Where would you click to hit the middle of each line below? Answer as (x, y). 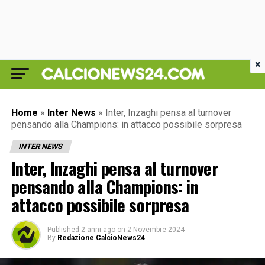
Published (63, 230)
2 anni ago (98, 230)
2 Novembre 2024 (156, 230)
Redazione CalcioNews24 (101, 238)
